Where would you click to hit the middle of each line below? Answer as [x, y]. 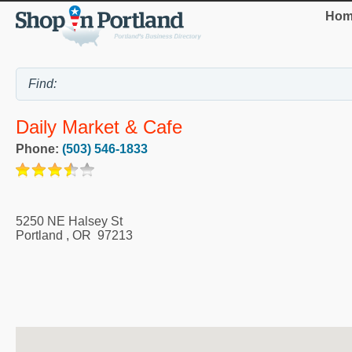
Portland [39, 235]
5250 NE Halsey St [69, 221]
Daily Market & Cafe [99, 126]
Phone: [39, 148]
